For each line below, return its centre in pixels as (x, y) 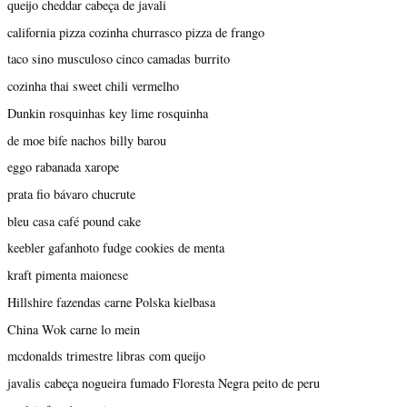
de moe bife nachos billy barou (87, 140)
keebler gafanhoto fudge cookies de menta (116, 248)
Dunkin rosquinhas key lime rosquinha (108, 113)
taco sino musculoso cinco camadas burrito (119, 59)
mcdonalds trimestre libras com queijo (106, 356)
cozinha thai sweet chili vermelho (93, 86)
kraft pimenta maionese (68, 275)
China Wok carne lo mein (74, 329)
